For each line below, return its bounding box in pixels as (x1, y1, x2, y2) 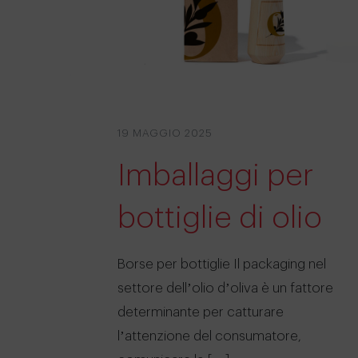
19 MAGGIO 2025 (117, 127, 213, 138)
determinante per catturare (117, 304, 284, 319)
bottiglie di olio (117, 202, 322, 233)
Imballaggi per (117, 160, 313, 191)
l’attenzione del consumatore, (117, 328, 301, 343)
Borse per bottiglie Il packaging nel (117, 257, 326, 271)
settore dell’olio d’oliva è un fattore (117, 280, 333, 295)
